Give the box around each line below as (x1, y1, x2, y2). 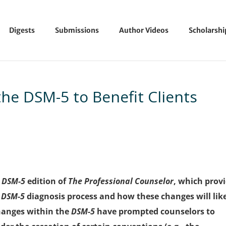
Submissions (54, 26, 99, 35)
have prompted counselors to (95, 206, 215, 217)
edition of (27, 176, 69, 187)
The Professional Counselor (68, 176, 174, 187)
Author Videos (119, 26, 168, 35)
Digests (9, 26, 35, 35)
